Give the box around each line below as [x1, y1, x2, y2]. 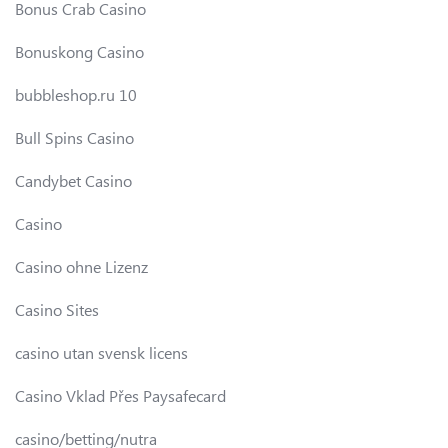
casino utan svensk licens [15, 341, 188, 363]
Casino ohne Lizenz [15, 255, 148, 277]
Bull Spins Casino [15, 126, 134, 148]
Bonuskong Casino [15, 40, 144, 62]
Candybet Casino [15, 169, 132, 191]
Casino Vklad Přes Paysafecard [15, 384, 226, 406]
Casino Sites [15, 298, 99, 320]
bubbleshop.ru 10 [15, 83, 137, 105]
